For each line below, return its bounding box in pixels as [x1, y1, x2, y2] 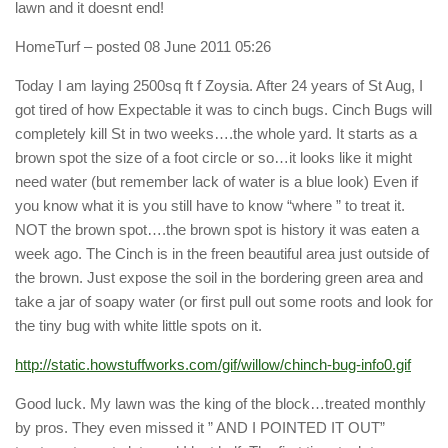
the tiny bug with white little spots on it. [15, 317, 262, 335]
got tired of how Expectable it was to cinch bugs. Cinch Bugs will [15, 101, 432, 119]
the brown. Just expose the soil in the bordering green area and [15, 269, 423, 287]
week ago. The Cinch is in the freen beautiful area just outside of [15, 245, 429, 263]
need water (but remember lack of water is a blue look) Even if [15, 173, 418, 191]
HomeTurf [15, 38, 80, 56]
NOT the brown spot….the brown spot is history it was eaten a [15, 221, 419, 239]
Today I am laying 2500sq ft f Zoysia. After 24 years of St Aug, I [15, 77, 423, 95]
